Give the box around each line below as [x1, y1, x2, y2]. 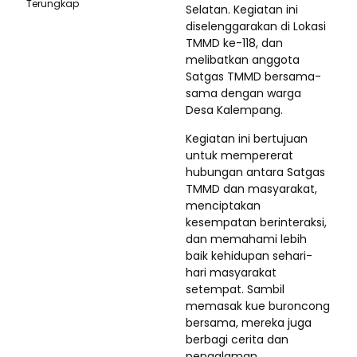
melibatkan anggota [186, 52, 300, 68]
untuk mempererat [186, 147, 293, 163]
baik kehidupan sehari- [186, 248, 312, 264]
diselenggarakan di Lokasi [186, 18, 326, 34]
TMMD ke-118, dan [186, 35, 283, 51]
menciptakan [186, 198, 261, 214]
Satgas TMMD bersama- [186, 69, 321, 84]
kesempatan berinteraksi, [186, 214, 327, 230]
